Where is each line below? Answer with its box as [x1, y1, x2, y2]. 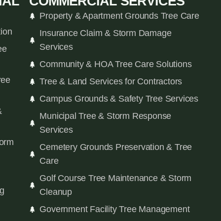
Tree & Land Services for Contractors [39, 76, 183, 87]
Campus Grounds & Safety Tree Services [39, 94, 199, 104]
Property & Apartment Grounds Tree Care [39, 11, 199, 21]
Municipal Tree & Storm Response [39, 111, 172, 121]
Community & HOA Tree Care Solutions [39, 59, 192, 70]
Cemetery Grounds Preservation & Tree [39, 142, 192, 152]
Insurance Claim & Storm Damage [39, 28, 172, 38]
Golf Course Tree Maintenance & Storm [39, 173, 192, 184]
